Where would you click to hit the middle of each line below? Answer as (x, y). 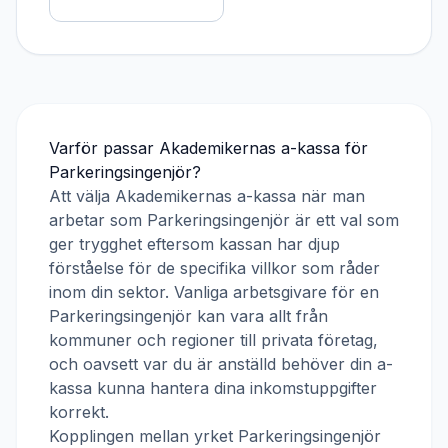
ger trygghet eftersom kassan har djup (194, 244)
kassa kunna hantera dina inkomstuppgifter (213, 388)
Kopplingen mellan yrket (143, 436)
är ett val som (344, 220)
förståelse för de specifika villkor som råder (214, 268)
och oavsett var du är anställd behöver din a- (221, 364)
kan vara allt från (260, 316)
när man (330, 196)
